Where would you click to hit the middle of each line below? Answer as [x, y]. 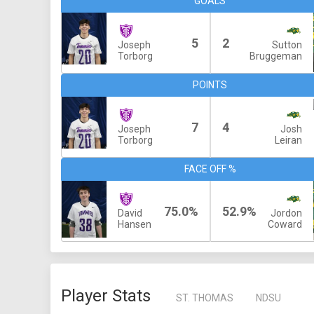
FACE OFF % [210, 169]
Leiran [288, 140]
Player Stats [106, 296]
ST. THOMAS [205, 298]
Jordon [286, 213]
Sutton [287, 45]
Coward [285, 224]
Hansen [135, 224]
